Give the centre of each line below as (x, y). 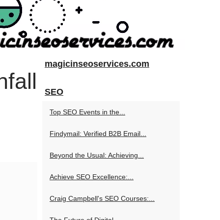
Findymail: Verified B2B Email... (98, 134)
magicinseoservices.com (97, 64)
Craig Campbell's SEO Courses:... (102, 198)
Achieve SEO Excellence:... (92, 177)
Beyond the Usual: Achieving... (97, 155)
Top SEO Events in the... (87, 112)
